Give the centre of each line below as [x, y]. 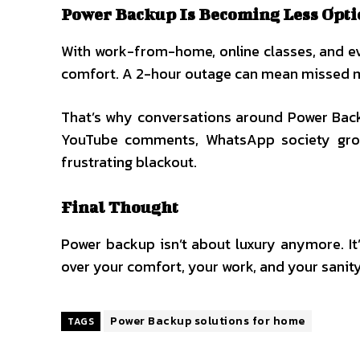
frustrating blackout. [129, 162]
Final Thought [121, 207]
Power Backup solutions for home [208, 321]
